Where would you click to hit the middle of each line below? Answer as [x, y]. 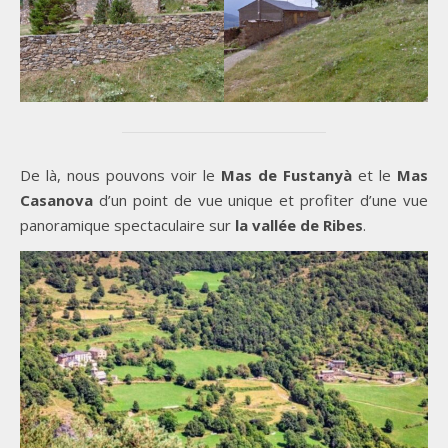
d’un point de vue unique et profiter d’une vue [260, 200]
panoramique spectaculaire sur [127, 225]
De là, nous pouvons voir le [120, 175]
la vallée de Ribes [299, 225]
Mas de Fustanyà [286, 175]
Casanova [56, 200]
